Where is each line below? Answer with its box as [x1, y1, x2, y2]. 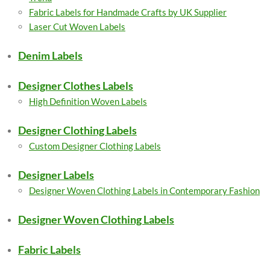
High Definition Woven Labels [29, 96, 147, 107]
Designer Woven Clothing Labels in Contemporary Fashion [29, 185, 260, 196]
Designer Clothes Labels [18, 79, 133, 92]
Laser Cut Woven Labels [29, 21, 125, 32]
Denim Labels [18, 49, 83, 62]
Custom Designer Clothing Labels [29, 140, 161, 151]
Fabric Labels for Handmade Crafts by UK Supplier [29, 7, 227, 17]
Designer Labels [18, 168, 94, 181]
